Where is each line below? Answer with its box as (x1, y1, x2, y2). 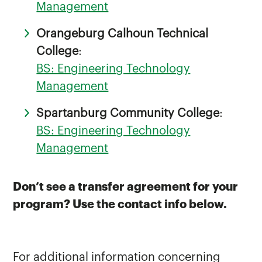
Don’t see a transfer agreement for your (13, 181, 239, 193)
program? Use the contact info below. (13, 198, 227, 211)
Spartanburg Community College (36, 107, 220, 119)
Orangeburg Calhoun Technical (36, 27, 209, 40)
